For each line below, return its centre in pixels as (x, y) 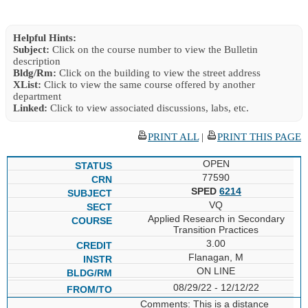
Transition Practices (216, 229)
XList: (27, 84)
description (37, 61)
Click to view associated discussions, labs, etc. (148, 108)
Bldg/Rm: (35, 73)
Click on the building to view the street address (158, 73)
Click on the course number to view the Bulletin (154, 49)
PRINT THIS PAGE (259, 136)
